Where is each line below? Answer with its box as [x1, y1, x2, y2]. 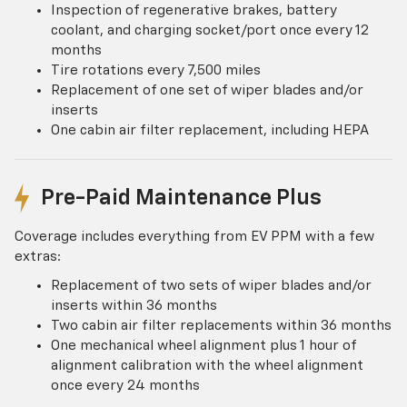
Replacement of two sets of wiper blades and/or [51, 279, 372, 293]
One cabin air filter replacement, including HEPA [51, 123, 369, 137]
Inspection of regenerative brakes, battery [51, 3, 337, 17]
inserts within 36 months [51, 299, 217, 313]
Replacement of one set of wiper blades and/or [51, 83, 363, 97]
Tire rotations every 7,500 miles [51, 63, 261, 77]
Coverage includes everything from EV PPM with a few [15, 230, 374, 244]
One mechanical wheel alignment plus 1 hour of [51, 339, 356, 353]
